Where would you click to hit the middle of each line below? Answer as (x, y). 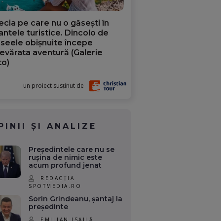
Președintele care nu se (72, 150)
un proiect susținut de (54, 86)
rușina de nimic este (66, 158)
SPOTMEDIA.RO (55, 186)
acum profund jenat (65, 166)
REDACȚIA (58, 178)
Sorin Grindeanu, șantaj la (76, 199)
